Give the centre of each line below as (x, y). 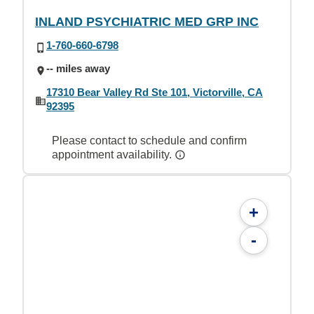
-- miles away (78, 69)
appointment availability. (113, 154)
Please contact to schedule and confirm (149, 140)
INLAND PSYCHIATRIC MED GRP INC (147, 22)
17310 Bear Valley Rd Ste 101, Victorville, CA (155, 92)
